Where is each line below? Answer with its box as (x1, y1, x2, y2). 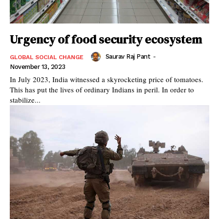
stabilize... (10, 94, 41, 105)
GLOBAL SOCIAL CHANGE (10, 53, 84, 61)
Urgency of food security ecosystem (10, 31, 202, 47)
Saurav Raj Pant (105, 53, 150, 61)
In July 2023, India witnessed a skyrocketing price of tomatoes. (10, 74, 203, 84)
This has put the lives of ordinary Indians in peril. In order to (10, 84, 194, 94)
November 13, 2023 (10, 63, 66, 70)
